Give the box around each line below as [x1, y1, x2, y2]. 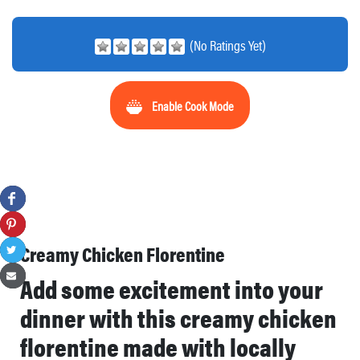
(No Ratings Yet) [186, 36, 266, 55]
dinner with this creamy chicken [20, 299, 337, 335]
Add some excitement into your [20, 270, 323, 306]
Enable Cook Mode [152, 98, 234, 115]
